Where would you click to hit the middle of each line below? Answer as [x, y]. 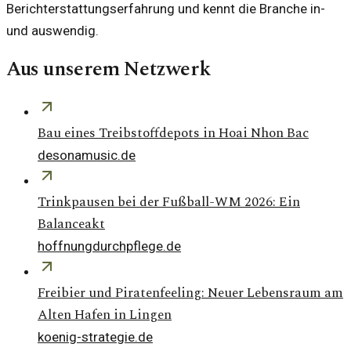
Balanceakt [71, 224]
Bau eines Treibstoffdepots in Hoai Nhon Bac [173, 133]
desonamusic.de [87, 155]
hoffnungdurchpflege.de [109, 246]
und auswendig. [52, 30]
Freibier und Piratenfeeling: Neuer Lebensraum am [190, 293]
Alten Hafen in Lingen [105, 315]
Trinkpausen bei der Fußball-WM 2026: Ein [169, 202]
